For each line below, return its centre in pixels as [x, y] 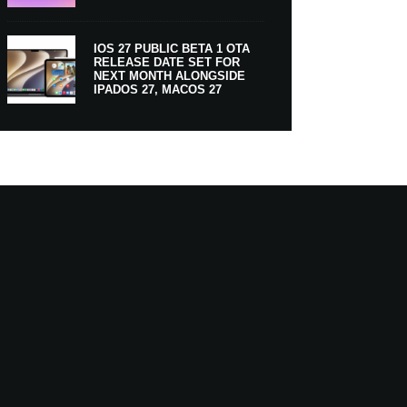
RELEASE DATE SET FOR [166, 63]
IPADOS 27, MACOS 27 [157, 90]
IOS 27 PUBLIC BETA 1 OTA [171, 49]
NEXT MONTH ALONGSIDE [169, 76]
